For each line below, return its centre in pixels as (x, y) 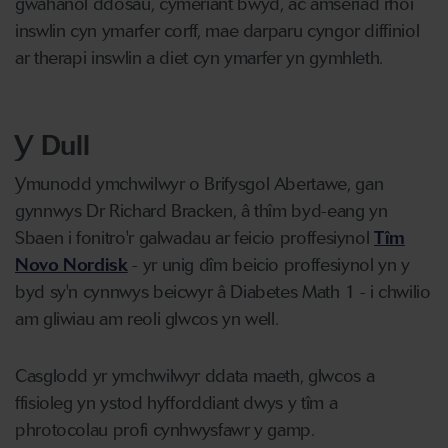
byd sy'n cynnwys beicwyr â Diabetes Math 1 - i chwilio (223, 292)
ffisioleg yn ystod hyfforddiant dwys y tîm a (176, 403)
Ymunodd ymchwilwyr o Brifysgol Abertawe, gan (199, 184)
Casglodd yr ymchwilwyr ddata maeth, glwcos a (195, 376)
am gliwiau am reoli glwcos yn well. (147, 319)
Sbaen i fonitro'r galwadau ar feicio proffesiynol (195, 238)
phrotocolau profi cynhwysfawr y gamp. (165, 430)
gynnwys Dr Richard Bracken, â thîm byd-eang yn (201, 211)
